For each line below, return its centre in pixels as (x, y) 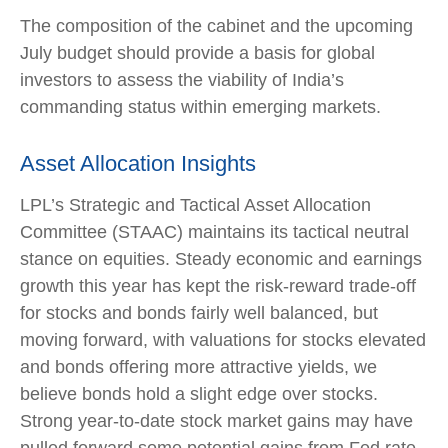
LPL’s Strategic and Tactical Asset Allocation (195, 204)
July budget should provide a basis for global (197, 52)
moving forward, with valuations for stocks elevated (223, 339)
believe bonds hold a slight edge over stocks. (199, 393)
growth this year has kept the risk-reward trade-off (218, 285)
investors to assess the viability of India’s (182, 79)
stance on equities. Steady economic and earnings (221, 258)
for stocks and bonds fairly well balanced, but (199, 312)
